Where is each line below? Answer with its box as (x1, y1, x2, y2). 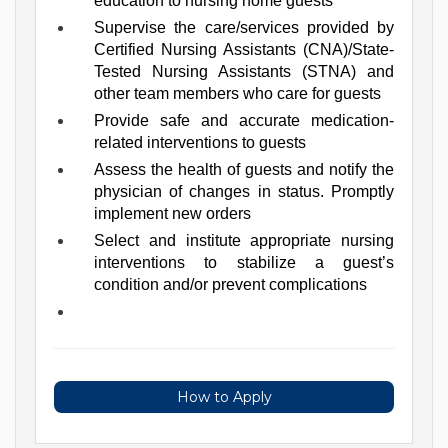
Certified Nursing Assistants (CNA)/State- (94, 40, 394, 58)
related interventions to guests (94, 133, 306, 151)
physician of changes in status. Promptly (94, 182, 394, 200)
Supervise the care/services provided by (94, 18, 394, 36)
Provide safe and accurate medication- (94, 111, 394, 129)
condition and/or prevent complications (94, 275, 367, 293)
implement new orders (94, 204, 251, 222)
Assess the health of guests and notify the (94, 160, 394, 178)
